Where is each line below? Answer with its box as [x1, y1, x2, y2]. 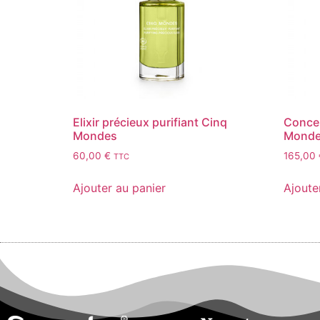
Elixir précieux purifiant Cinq [73, 115, 227, 130]
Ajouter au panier [73, 181, 166, 196]
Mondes [73, 129, 117, 144]
